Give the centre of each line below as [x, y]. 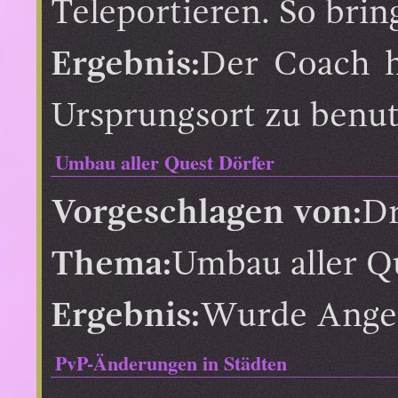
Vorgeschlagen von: [206, 214]
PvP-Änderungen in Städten [171, 362]
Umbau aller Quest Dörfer [165, 163]
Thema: [111, 266]
